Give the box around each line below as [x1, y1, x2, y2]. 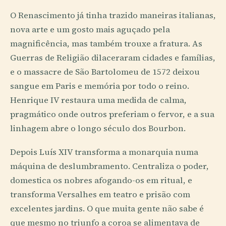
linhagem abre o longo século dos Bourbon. [10, 123, 186, 135]
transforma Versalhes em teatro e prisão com [10, 189, 190, 201]
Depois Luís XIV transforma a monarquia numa [10, 146, 198, 158]
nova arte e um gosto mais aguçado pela [10, 24, 170, 36]
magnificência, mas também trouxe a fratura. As [10, 38, 202, 50]
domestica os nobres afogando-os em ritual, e [10, 175, 192, 187]
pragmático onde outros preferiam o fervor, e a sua [10, 108, 214, 121]
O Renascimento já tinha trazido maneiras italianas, [10, 10, 216, 22]
